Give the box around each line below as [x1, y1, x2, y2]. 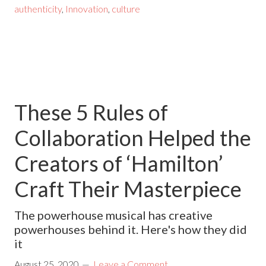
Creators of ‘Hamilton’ [14, 150, 224, 177]
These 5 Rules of [14, 99, 169, 126]
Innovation [65, 3, 109, 15]
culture [112, 3, 141, 15]
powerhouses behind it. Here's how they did [14, 222, 248, 237]
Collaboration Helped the [14, 125, 252, 151]
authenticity [14, 3, 62, 15]
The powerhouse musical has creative [14, 208, 213, 223]
